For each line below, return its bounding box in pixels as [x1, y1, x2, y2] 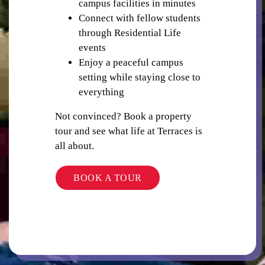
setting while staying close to [79, 71, 201, 83]
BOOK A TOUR [73, 173, 142, 183]
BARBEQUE [106, 150, 159, 161]
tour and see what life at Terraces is [55, 125, 202, 137]
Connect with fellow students [79, 12, 201, 24]
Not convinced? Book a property [55, 110, 192, 122]
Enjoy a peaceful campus [79, 56, 183, 68]
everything [79, 86, 124, 98]
